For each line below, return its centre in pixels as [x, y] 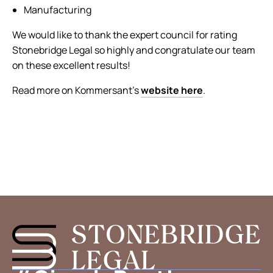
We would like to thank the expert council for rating [125, 35]
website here [172, 90]
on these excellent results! [71, 65]
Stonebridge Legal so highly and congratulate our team [134, 50]
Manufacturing [58, 10]
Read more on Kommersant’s [76, 90]
